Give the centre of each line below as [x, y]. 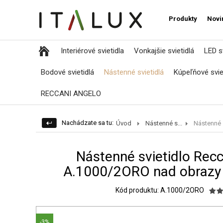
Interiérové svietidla [92, 51]
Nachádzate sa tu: [88, 123]
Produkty [183, 19]
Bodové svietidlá [67, 72]
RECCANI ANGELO [71, 94]
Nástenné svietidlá [134, 72]
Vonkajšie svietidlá [164, 51]
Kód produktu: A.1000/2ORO [160, 190]
